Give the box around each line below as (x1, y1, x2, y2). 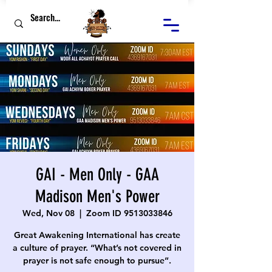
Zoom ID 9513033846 (86, 208, 172, 219)
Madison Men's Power (35, 186, 160, 206)
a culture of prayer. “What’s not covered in (13, 242, 182, 253)
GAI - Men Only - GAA (35, 165, 159, 185)
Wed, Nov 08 (22, 208, 75, 219)
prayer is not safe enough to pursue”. (23, 255, 171, 266)
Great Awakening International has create (14, 229, 180, 240)
